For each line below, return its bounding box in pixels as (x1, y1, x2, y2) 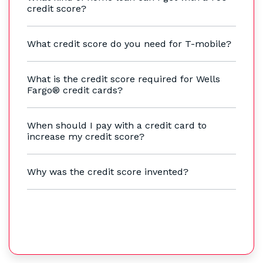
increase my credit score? (27, 131, 144, 143)
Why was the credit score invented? (27, 166, 188, 178)
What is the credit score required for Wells (27, 73, 220, 85)
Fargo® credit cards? (27, 85, 123, 96)
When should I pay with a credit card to (27, 120, 207, 131)
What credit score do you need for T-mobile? (27, 38, 231, 50)
